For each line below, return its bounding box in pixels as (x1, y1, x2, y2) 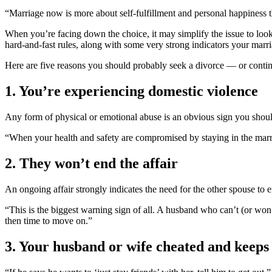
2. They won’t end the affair (5, 155, 178, 171)
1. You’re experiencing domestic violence (5, 83, 258, 100)
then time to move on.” (5, 215, 92, 226)
